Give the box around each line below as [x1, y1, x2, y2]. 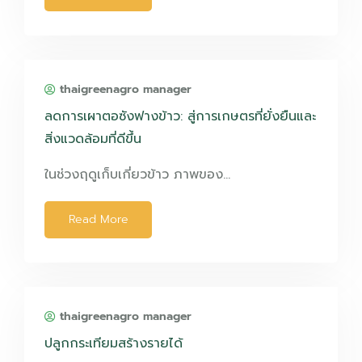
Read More [68, 211, 128, 228]
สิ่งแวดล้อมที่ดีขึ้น [44, 129, 141, 149]
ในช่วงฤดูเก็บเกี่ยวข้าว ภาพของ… [44, 165, 230, 184]
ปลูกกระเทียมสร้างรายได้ [44, 334, 183, 353]
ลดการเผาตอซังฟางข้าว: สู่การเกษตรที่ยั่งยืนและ [44, 107, 316, 126]
